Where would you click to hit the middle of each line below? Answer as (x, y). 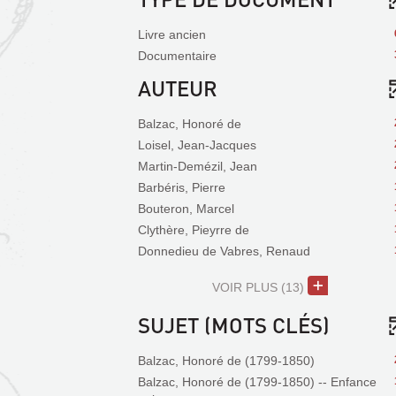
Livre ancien (172, 34)
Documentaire (177, 56)
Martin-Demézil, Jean (198, 166)
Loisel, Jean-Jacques (197, 145)
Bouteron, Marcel (186, 209)
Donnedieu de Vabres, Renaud (224, 251)
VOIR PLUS (244, 287)
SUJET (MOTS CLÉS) (234, 325)
